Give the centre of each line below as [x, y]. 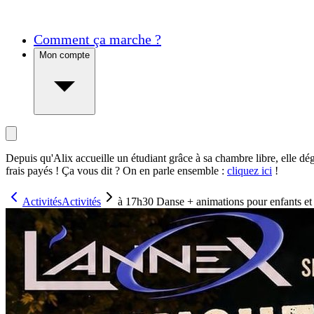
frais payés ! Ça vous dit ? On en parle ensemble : [115, 171]
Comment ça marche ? [97, 40]
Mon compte [64, 55]
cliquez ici [250, 171]
